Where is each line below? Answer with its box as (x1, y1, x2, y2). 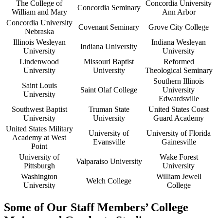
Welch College (86, 176, 131, 185)
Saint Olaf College (80, 85, 137, 94)
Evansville (92, 137, 125, 146)
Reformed (163, 57, 194, 66)
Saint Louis (21, 81, 57, 90)
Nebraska (24, 27, 54, 36)
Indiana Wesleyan (151, 37, 206, 46)
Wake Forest (159, 152, 198, 161)
